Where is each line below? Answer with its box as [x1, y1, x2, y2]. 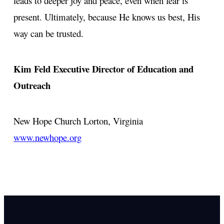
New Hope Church [13, 114, 81, 127]
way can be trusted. [13, 26, 83, 39]
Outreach [13, 78, 50, 92]
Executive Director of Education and [53, 61, 193, 75]
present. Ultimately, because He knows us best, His [13, 10, 200, 23]
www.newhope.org [13, 130, 81, 143]
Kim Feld [13, 61, 50, 75]
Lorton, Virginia [83, 114, 143, 127]
